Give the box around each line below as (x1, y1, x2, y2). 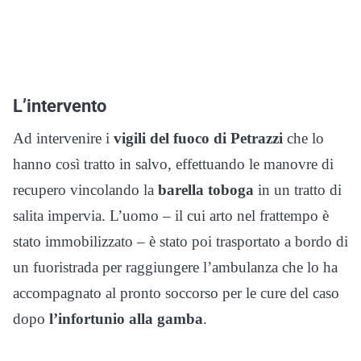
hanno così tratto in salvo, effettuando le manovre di (13, 155, 334, 172)
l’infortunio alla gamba (49, 309, 203, 327)
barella (158, 180, 204, 198)
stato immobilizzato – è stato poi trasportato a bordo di (13, 232, 348, 250)
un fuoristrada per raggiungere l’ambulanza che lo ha (13, 258, 338, 276)
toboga (208, 180, 254, 198)
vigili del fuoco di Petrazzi (114, 129, 283, 147)
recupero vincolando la (13, 180, 158, 198)
